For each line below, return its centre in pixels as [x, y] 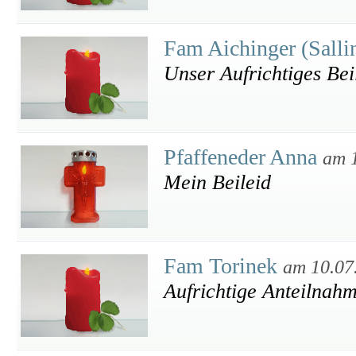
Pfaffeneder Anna [243, 157]
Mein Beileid [217, 182]
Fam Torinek [223, 266]
